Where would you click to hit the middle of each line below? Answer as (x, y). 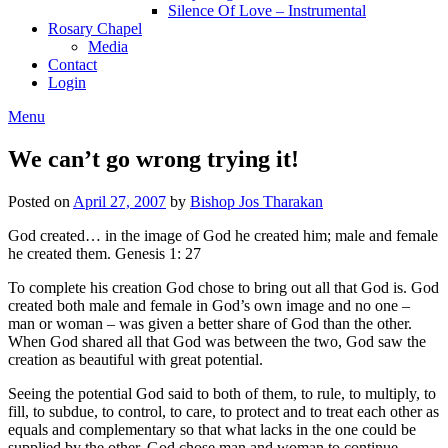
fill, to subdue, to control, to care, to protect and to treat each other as (223, 411)
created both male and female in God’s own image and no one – (209, 305)
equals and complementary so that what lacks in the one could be (212, 429)
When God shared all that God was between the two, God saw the (217, 341)
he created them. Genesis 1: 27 (104, 253)
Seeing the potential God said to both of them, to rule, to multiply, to (222, 393)
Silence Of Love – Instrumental (267, 10)
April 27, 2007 (119, 201)
